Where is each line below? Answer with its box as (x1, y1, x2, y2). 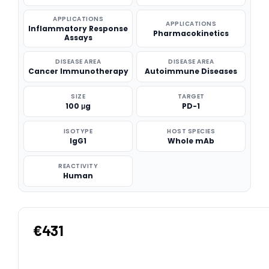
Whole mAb (168, 136, 214, 146)
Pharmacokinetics (153, 28, 229, 38)
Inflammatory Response (28, 23, 128, 34)
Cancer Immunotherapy (28, 66, 128, 76)
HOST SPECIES (167, 127, 215, 136)
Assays (64, 32, 92, 43)
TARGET (177, 92, 205, 101)
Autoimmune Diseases (145, 66, 237, 76)
